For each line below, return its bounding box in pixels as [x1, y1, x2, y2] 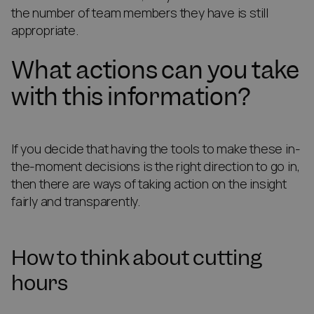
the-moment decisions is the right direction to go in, [11, 158, 300, 175]
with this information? [11, 81, 250, 113]
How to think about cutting [11, 244, 262, 272]
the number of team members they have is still [11, 5, 268, 22]
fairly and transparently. [11, 193, 143, 210]
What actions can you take [11, 55, 299, 86]
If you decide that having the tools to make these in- [11, 141, 301, 158]
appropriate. [11, 22, 81, 39]
